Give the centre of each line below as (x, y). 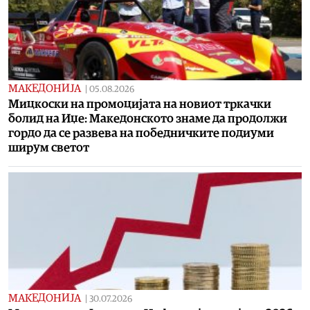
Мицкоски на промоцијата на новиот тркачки (140, 104)
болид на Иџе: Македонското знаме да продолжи (148, 119)
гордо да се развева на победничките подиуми (141, 134)
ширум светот (49, 148)
